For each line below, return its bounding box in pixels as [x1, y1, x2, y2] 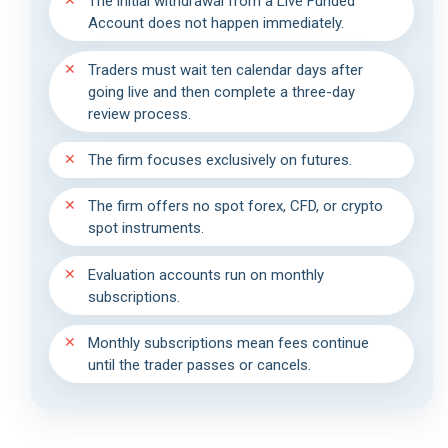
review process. [87, 104, 191, 123]
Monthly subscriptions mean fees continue [87, 334, 369, 353]
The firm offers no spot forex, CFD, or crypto [87, 197, 383, 216]
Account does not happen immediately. [87, 14, 344, 33]
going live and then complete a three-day [87, 82, 355, 101]
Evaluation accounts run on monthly [87, 265, 324, 284]
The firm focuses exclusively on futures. [87, 150, 352, 169]
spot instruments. [87, 219, 204, 238]
